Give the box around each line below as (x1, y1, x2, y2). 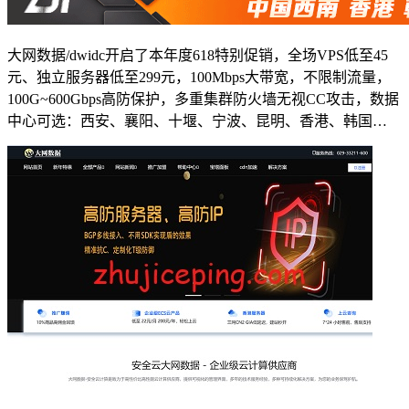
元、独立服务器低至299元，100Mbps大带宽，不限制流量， (7, 68, 391, 85)
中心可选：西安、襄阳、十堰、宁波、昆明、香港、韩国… (7, 112, 387, 129)
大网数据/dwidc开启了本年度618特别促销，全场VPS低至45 (7, 47, 388, 63)
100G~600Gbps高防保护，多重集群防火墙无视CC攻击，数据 (7, 90, 399, 107)
